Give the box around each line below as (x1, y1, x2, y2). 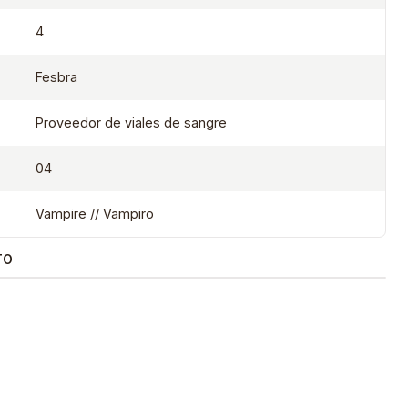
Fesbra (35, 69, 77, 85)
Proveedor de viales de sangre (35, 115, 227, 130)
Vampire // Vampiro (35, 206, 154, 221)
